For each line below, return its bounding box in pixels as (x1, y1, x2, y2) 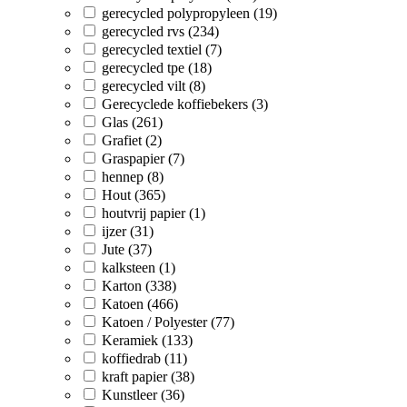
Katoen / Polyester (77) (102, 313, 234, 330)
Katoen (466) (102, 295, 178, 312)
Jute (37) (102, 241, 152, 257)
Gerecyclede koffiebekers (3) (102, 95, 268, 112)
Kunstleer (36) (102, 386, 184, 402)
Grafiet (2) (102, 132, 162, 148)
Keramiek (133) (102, 332, 193, 348)
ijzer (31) (102, 223, 154, 239)
